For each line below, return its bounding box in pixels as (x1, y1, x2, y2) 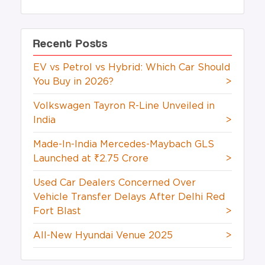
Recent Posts (33, 36, 108, 51)
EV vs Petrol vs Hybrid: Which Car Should (33, 63, 230, 73)
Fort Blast (33, 206, 81, 216)
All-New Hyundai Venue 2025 (33, 231, 173, 241)
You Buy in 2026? (33, 77, 114, 87)
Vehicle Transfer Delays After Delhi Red (33, 192, 225, 202)
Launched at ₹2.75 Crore (33, 154, 148, 164)
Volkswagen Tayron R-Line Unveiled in (33, 101, 215, 111)
